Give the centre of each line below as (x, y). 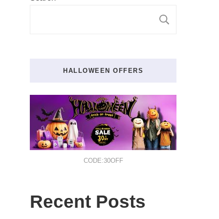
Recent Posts (88, 202)
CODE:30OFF (103, 161)
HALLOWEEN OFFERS (103, 70)
